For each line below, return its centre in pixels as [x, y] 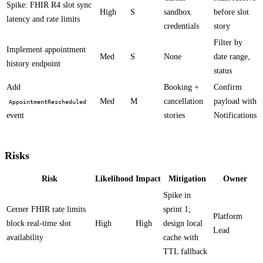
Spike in [177, 195]
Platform [228, 217]
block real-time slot [39, 224]
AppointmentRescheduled [47, 102]
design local [183, 224]
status [223, 71]
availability [25, 238]
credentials [181, 26]
